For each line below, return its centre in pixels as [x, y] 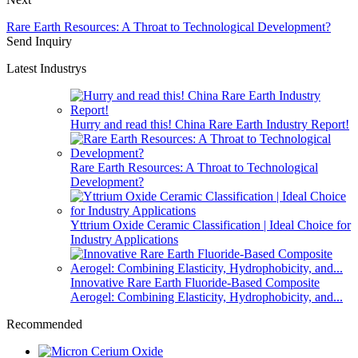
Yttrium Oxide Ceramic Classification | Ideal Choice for [211, 225]
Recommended [44, 324]
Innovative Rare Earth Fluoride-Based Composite [195, 282]
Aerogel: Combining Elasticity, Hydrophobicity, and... [207, 296]
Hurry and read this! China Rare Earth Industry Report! [210, 124]
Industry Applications [124, 239]
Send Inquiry [39, 41]
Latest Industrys [46, 68]
